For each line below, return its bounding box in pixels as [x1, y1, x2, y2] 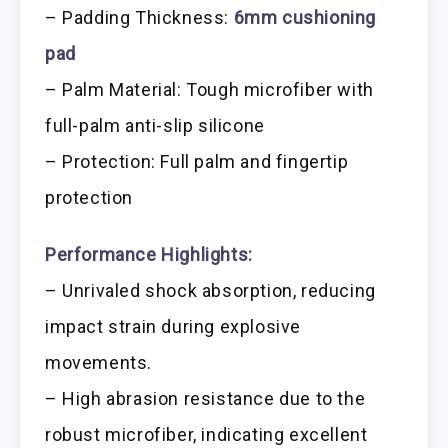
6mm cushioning [233, 7, 377, 29]
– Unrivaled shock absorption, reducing [45, 279, 376, 301]
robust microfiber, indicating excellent [45, 423, 368, 445]
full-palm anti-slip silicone [45, 115, 265, 137]
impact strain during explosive [45, 315, 302, 337]
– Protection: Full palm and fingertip [45, 151, 349, 173]
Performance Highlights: [45, 243, 253, 265]
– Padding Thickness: [45, 7, 234, 29]
